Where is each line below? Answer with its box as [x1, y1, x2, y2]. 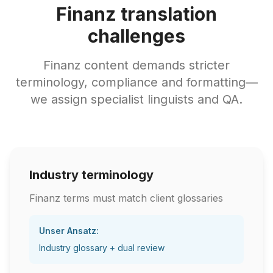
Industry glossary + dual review [39, 243, 165, 253]
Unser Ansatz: [39, 225, 99, 236]
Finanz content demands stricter [43, 58, 230, 73]
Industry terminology [29, 168, 154, 182]
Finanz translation [56, 3, 217, 25]
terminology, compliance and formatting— [15, 75, 258, 90]
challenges [88, 25, 185, 47]
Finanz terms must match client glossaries [29, 192, 223, 204]
